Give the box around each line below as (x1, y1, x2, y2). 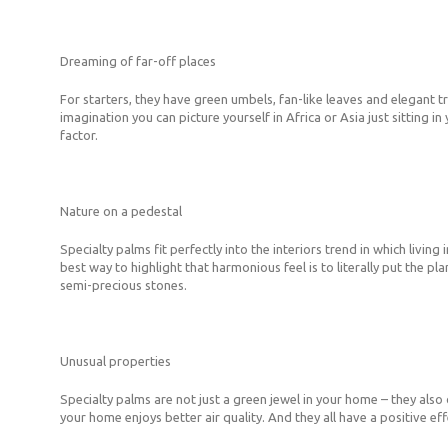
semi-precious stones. (60, 277, 187, 292)
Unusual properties (60, 353, 171, 368)
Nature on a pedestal (60, 203, 182, 218)
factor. (60, 127, 98, 142)
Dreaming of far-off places (60, 53, 216, 68)
